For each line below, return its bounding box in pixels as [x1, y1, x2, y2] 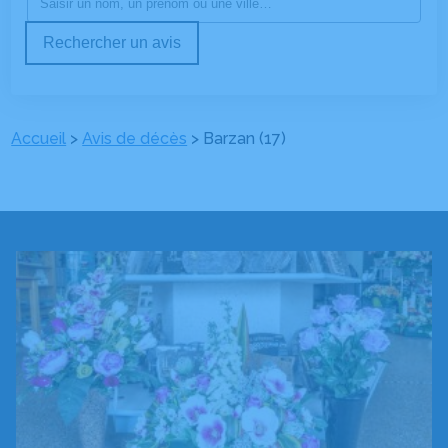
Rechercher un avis [43, 34, 182, 51]
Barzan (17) [203, 129, 287, 148]
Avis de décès [82, 129, 188, 148]
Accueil [11, 129, 67, 148]
